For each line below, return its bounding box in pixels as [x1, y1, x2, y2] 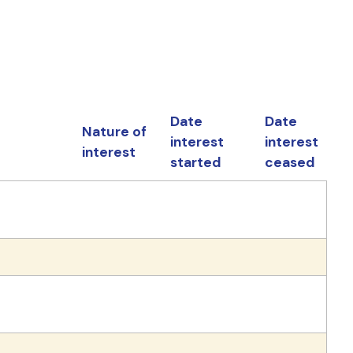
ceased [264, 154, 315, 172]
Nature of [81, 123, 147, 141]
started [169, 154, 221, 172]
